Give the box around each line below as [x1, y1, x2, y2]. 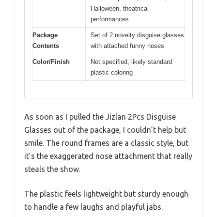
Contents [32, 42, 59, 50]
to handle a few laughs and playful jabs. [24, 202, 163, 211]
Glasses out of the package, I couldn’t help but [24, 125, 186, 134]
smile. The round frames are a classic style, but [24, 138, 188, 147]
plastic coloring [91, 69, 133, 77]
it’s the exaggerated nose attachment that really [24, 151, 192, 160]
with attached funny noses [91, 42, 164, 50]
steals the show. [24, 164, 80, 173]
